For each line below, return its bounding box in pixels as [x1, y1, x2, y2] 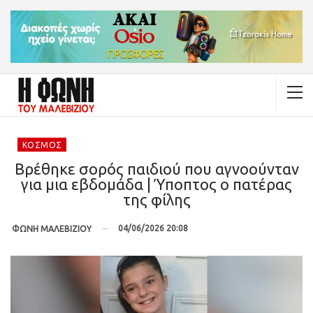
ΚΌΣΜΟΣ [22, 140, 62, 150]
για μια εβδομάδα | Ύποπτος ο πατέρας [21, 175, 292, 193]
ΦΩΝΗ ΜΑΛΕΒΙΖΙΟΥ [12, 224, 92, 233]
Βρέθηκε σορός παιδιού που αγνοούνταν [14, 159, 299, 177]
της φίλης [122, 190, 191, 208]
